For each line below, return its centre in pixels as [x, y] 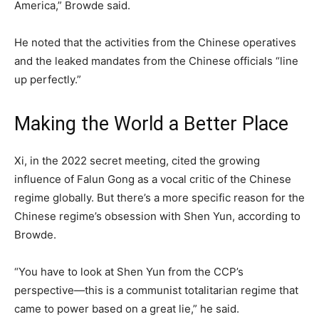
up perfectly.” [48, 79]
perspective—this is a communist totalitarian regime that [156, 290]
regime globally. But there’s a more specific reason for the [159, 197]
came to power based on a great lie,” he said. [127, 308]
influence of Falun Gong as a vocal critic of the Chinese [153, 179]
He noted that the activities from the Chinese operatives [155, 42]
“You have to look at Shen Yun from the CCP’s [129, 271]
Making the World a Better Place [151, 124]
